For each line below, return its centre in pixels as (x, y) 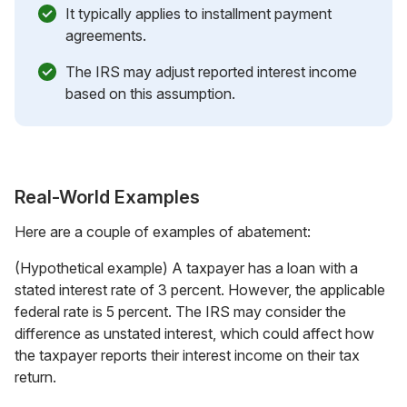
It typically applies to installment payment (199, 13)
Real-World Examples (107, 197)
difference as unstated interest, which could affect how (194, 333)
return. (35, 377)
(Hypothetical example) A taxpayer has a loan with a (186, 268)
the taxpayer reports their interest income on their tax (187, 355)
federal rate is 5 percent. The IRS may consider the (180, 311)
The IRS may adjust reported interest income (211, 71)
